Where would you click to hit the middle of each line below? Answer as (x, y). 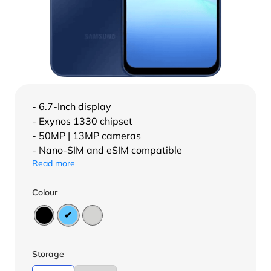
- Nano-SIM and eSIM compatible (107, 150)
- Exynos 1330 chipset (82, 121)
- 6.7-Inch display (72, 107)
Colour (45, 193)
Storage (48, 254)
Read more (54, 164)
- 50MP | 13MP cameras (87, 136)
